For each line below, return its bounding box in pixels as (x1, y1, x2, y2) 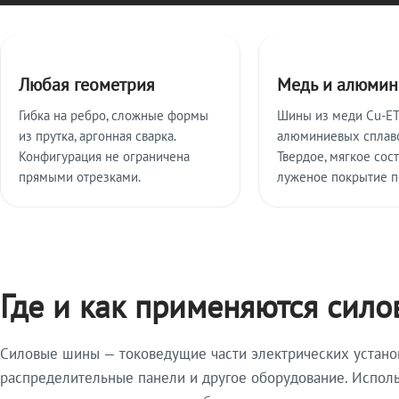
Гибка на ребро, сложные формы (19, 106, 208, 125)
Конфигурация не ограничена (19, 147, 190, 166)
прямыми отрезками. (19, 167, 141, 186)
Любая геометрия (19, 73, 155, 96)
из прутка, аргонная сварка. (19, 126, 175, 145)
